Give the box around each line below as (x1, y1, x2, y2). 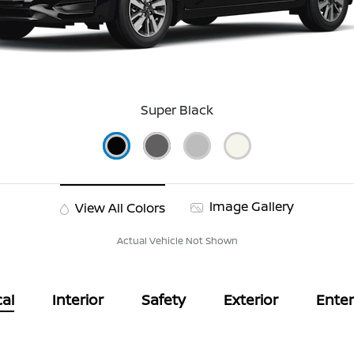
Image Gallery (205, 198, 294, 216)
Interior (52, 290, 104, 310)
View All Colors (71, 199, 165, 217)
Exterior (224, 290, 279, 310)
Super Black (141, 101, 213, 119)
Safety (141, 290, 186, 310)
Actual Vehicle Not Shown (116, 234, 238, 248)
